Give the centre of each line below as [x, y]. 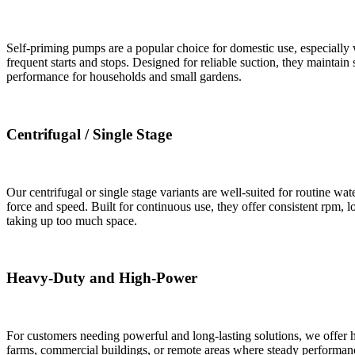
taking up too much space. [72, 220]
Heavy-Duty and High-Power [102, 278]
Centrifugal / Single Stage [89, 134]
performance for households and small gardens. [124, 77]
